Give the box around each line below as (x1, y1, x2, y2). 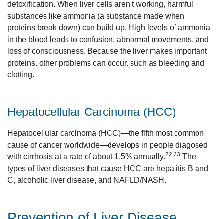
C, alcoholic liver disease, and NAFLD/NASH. (7, 176, 166, 184)
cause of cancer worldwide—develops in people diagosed (7, 141, 208, 149)
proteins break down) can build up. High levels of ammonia (7, 23, 210, 32)
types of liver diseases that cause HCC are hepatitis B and (7, 164, 208, 173)
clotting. (7, 70, 34, 79)
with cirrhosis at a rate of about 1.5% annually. (7, 153, 165, 161)
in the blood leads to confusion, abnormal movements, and (7, 35, 209, 44)
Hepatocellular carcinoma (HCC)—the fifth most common (7, 129, 204, 137)
